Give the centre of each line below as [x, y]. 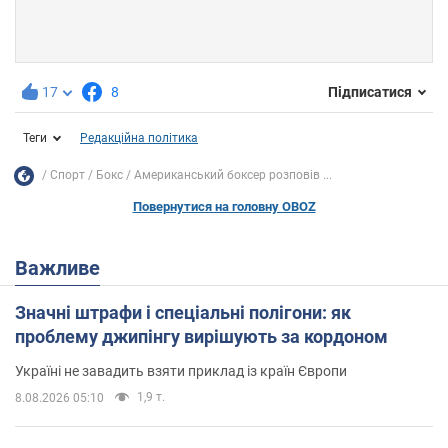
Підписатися [370, 92]
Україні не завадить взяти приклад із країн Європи [181, 370]
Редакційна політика [139, 137]
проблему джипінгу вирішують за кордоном [201, 336]
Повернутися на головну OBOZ [224, 206]
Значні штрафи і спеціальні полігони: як [183, 312]
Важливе [64, 267]
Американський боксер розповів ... [233, 175]
